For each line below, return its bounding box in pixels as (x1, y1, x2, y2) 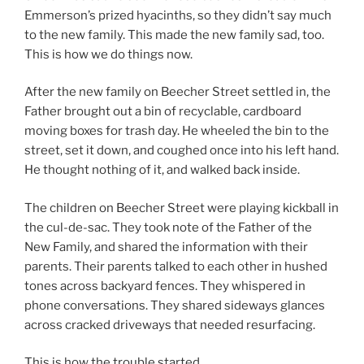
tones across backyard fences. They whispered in (24, 278, 305, 293)
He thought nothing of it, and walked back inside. (24, 162, 300, 178)
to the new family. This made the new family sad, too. (24, 27, 324, 42)
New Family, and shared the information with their (24, 239, 308, 254)
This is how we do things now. (24, 46, 193, 62)
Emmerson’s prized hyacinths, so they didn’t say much (24, 7, 331, 23)
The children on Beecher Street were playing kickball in (24, 200, 339, 215)
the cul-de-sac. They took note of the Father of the (24, 219, 312, 235)
